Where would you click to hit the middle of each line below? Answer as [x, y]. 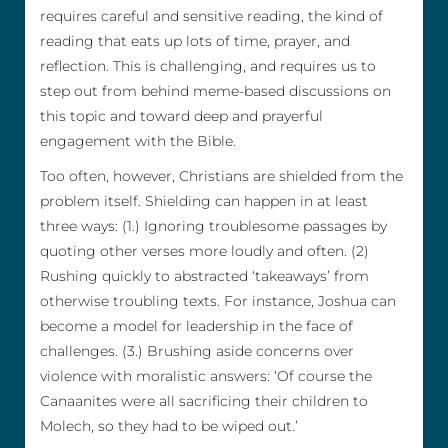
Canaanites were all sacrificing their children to [204, 401]
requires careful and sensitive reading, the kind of [211, 16]
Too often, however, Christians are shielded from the [221, 176]
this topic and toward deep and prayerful [181, 116]
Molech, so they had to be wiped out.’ [169, 426]
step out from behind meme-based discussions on [215, 91]
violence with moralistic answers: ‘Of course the [206, 376]
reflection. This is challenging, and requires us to [208, 66]
